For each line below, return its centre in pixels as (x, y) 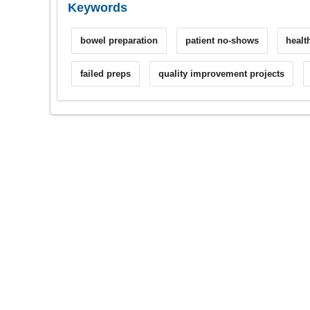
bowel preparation (119, 41)
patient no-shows (222, 41)
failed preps (105, 73)
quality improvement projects (221, 73)
